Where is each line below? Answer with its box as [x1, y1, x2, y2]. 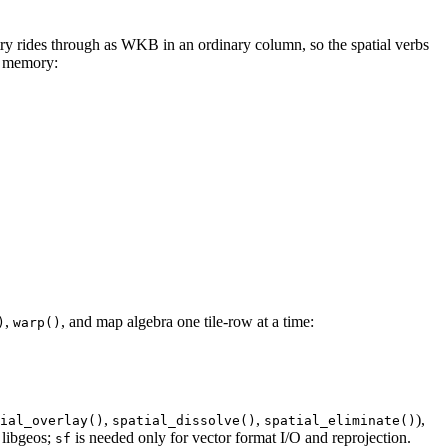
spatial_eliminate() [264, 413, 416, 429]
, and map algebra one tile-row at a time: [61, 313, 314, 331]
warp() [13, 315, 61, 331]
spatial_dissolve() [112, 413, 256, 429]
